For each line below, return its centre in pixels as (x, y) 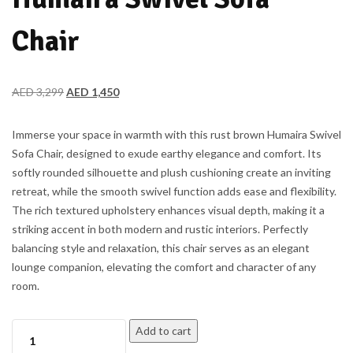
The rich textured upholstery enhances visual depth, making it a (168, 210)
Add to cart (163, 331)
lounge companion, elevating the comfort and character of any (164, 267)
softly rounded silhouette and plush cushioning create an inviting (171, 172)
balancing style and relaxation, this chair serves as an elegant (161, 248)
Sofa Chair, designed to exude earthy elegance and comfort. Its (167, 153)
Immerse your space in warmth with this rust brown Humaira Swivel (176, 134)
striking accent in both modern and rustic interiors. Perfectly (160, 229)
